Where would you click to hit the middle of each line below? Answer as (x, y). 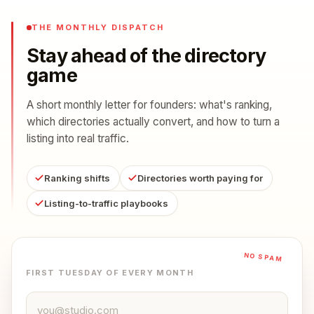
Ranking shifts (77, 178)
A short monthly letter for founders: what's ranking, (149, 105)
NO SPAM (264, 257)
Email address (62, 299)
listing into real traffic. (78, 138)
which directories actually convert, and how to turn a (153, 122)
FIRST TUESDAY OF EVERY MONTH (110, 273)
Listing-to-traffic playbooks (106, 203)
